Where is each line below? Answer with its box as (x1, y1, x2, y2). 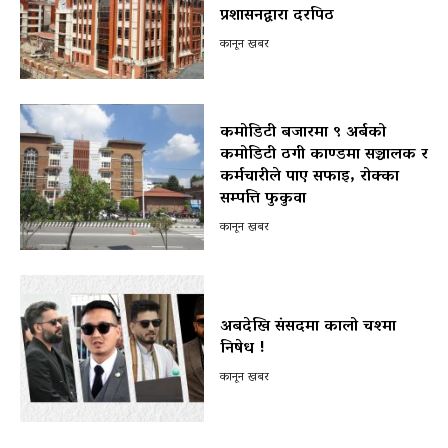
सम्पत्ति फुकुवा (219, 183, 306, 214)
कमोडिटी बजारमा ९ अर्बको (219, 117, 386, 148)
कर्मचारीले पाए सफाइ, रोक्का (219, 161, 399, 192)
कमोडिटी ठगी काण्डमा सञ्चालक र (219, 139, 428, 170)
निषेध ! (219, 333, 265, 364)
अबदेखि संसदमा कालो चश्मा (219, 311, 396, 342)
